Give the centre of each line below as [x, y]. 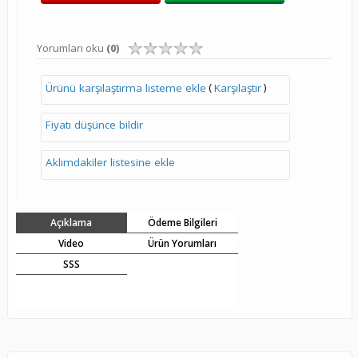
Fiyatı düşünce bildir [94, 124]
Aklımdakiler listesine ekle [110, 162]
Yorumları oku [71, 48]
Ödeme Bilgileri [182, 222]
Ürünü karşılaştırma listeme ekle [125, 88]
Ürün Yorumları [183, 243]
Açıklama [72, 222]
